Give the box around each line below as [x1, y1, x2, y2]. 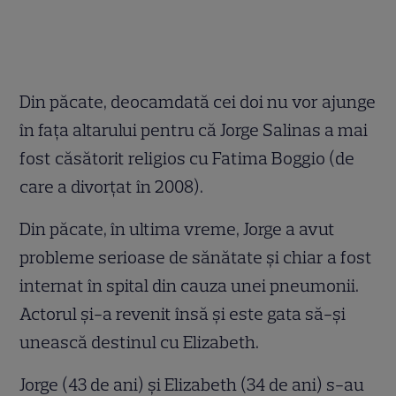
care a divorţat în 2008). [19, 176, 204, 198]
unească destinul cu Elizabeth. [19, 331, 260, 354]
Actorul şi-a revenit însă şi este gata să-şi [19, 303, 346, 325]
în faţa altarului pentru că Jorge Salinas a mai [19, 119, 369, 141]
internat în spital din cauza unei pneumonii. [19, 275, 360, 297]
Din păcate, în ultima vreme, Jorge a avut [19, 218, 336, 240]
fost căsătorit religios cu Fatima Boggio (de [19, 148, 355, 170]
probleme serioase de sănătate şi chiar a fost [19, 247, 373, 269]
